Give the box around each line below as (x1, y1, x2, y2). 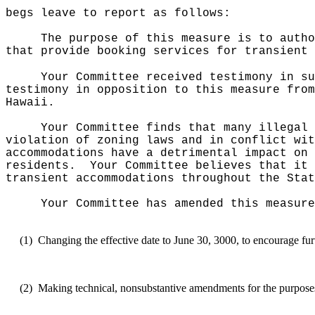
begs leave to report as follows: (6, 7, 231, 20)
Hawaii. (6, 96, 55, 109)
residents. (6, 160, 76, 172)
